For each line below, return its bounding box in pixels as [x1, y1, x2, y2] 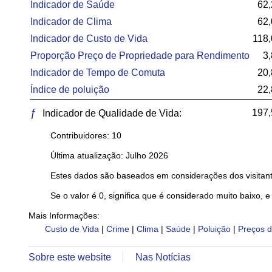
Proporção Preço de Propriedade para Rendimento [30, 50, 250, 61]
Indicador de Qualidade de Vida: [40, 108, 182, 118]
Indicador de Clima [30, 16, 112, 27]
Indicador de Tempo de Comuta [30, 67, 165, 78]
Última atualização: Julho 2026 [50, 151, 168, 160]
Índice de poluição [30, 84, 109, 95]
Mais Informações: [29, 211, 100, 220]
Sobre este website [29, 252, 111, 262]
